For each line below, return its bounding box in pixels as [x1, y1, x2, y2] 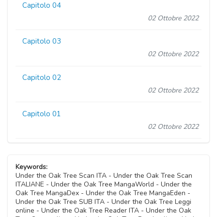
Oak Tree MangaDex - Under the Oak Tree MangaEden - [15, 188, 190, 198]
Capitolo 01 [22, 108, 62, 119]
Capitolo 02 [22, 73, 62, 83]
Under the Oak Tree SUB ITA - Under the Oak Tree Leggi [15, 197, 191, 207]
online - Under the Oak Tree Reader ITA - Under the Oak [15, 206, 191, 216]
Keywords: [15, 162, 47, 172]
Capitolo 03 [22, 36, 62, 46]
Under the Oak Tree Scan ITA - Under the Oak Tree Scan [15, 171, 192, 181]
